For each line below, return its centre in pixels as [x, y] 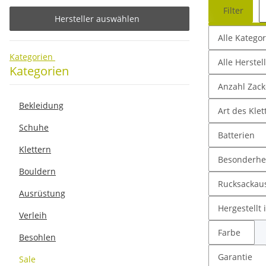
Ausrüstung [42, 193]
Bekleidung [41, 105]
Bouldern [37, 171]
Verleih [33, 215]
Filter [233, 10]
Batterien [236, 135]
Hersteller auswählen [97, 18]
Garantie [235, 256]
